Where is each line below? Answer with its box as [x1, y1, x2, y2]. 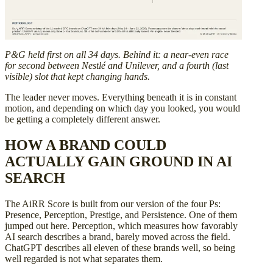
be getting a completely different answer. [5, 114, 160, 125]
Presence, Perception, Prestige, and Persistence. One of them [5, 209, 237, 220]
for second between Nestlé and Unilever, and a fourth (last [5, 60, 229, 71]
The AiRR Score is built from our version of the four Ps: [5, 198, 221, 209]
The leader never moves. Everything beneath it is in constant [5, 92, 236, 103]
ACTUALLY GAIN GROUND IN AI [5, 154, 232, 169]
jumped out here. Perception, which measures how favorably [5, 220, 238, 231]
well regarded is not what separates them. [5, 253, 163, 264]
